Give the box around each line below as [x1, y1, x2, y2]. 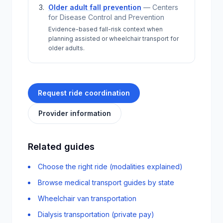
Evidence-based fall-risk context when [48, 25, 163, 33]
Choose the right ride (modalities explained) [38, 162, 183, 171]
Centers [152, 3, 178, 11]
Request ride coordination [38, 89, 130, 97]
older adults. [48, 44, 85, 52]
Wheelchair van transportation [38, 194, 136, 203]
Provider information [38, 109, 111, 117]
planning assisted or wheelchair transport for [48, 35, 179, 42]
